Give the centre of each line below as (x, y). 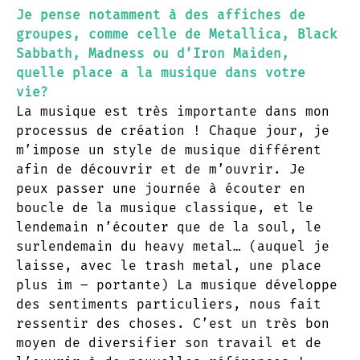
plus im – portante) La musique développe (177, 284)
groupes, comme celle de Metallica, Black (177, 34)
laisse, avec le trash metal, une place (169, 265)
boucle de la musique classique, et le (165, 207)
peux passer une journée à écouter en (161, 188)
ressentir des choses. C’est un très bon (173, 323)
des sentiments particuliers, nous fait (169, 304)
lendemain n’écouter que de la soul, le (169, 227)
